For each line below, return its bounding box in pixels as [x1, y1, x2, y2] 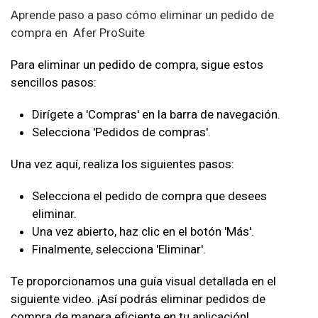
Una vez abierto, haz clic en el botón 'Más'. [32, 224, 254, 238]
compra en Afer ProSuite [11, 26, 145, 40]
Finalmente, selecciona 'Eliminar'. [32, 242, 206, 256]
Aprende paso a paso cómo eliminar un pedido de [11, 8, 274, 22]
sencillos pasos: [11, 75, 97, 89]
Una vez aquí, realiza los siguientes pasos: [11, 157, 234, 171]
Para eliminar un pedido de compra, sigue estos [11, 57, 263, 72]
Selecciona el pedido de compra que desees [32, 189, 267, 203]
